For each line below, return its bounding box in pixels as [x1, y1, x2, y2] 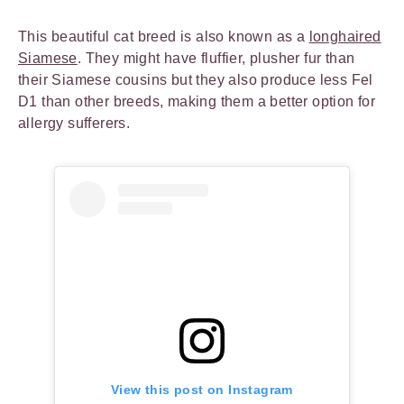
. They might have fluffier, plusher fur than [77, 50, 355, 66]
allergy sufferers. [18, 115, 134, 131]
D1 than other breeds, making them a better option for [18, 93, 376, 109]
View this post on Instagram [111, 381, 293, 397]
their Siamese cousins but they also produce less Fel [18, 71, 373, 87]
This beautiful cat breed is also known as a [18, 28, 309, 44]
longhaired [308, 28, 381, 44]
